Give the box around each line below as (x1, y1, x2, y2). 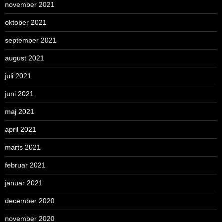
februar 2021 (5, 161, 46, 169)
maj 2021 (5, 108, 34, 116)
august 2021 (5, 54, 44, 62)
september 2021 (5, 36, 56, 45)
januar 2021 (5, 179, 43, 187)
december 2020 (5, 197, 55, 205)
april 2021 (5, 125, 36, 134)
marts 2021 (5, 143, 41, 152)
